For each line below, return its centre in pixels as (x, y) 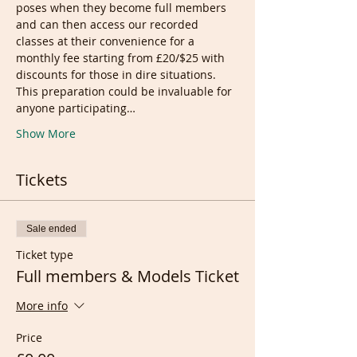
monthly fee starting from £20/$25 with (122, 58)
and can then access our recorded (109, 24)
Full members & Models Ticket (127, 276)
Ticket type (45, 255)
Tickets (42, 180)
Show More (46, 133)
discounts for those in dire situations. (116, 75)
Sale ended (51, 229)
